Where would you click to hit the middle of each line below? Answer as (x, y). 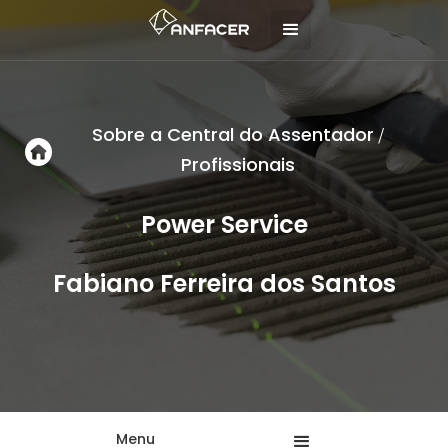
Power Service (224, 224)
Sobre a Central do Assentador (232, 134)
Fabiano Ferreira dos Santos (224, 283)
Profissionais (237, 164)
